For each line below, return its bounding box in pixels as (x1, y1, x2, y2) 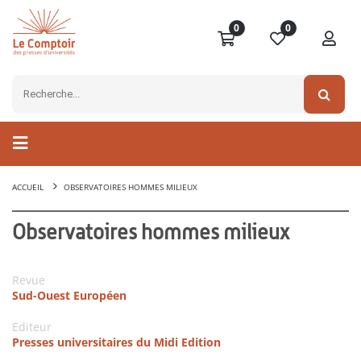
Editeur (12, 319, 52, 335)
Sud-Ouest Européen (12, 288, 127, 304)
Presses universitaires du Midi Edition (12, 334, 221, 351)
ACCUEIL (12, 181, 44, 193)
